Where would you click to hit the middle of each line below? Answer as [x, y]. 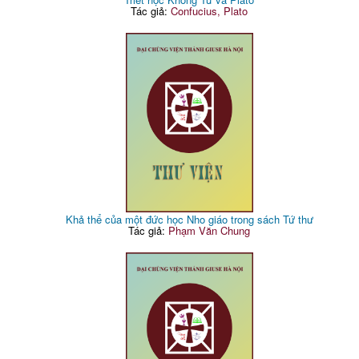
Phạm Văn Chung [210, 231]
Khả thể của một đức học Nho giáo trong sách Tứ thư [189, 220]
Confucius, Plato [210, 11]
